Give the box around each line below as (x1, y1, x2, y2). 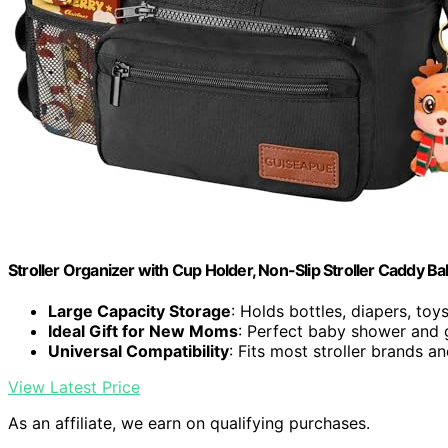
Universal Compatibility (48, 341, 229, 362)
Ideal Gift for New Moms (48, 321, 238, 342)
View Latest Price (8, 377, 140, 398)
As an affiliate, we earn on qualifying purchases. (8, 413, 370, 434)
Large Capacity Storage (48, 301, 231, 322)
